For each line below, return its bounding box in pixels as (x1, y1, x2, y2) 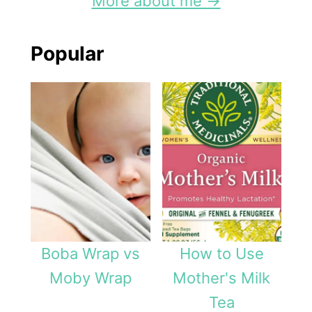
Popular (31, 42, 104, 65)
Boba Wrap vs (40, 244, 140, 263)
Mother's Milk (173, 268, 271, 287)
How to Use (179, 244, 264, 263)
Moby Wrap (49, 268, 132, 287)
